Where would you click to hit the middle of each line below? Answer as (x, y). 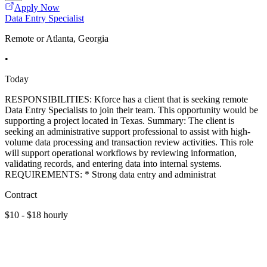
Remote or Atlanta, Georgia (57, 39)
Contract (21, 195)
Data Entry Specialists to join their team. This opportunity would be (131, 110)
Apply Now (37, 8)
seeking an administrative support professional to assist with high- (128, 132)
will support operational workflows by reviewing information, (121, 153)
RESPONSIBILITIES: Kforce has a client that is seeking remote (126, 100)
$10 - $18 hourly (36, 215)
